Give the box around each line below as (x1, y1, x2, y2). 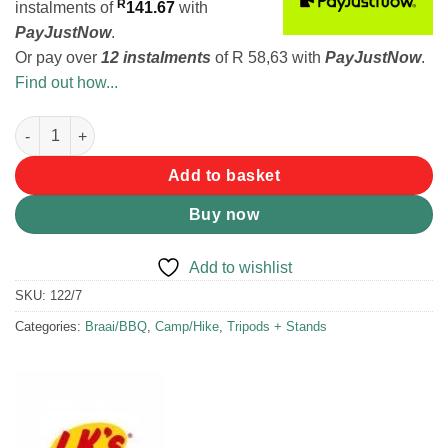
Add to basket (167, 167, 281, 185)
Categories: (15, 319, 85, 335)
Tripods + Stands (227, 319, 327, 335)
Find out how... (15, 74, 118, 92)
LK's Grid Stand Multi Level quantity (14, 118, 261, 135)
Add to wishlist (189, 259, 292, 277)
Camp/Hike (155, 319, 219, 335)
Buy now (188, 206, 260, 224)
